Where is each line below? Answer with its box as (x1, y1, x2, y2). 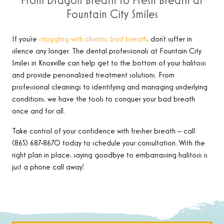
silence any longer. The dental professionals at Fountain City (12, 47, 201, 56)
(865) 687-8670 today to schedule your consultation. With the (12, 139, 205, 148)
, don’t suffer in (147, 35, 192, 44)
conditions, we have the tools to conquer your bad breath (12, 95, 195, 104)
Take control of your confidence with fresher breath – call (12, 127, 195, 136)
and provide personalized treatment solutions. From (12, 71, 174, 80)
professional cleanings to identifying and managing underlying (12, 83, 207, 92)
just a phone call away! (12, 163, 84, 172)
